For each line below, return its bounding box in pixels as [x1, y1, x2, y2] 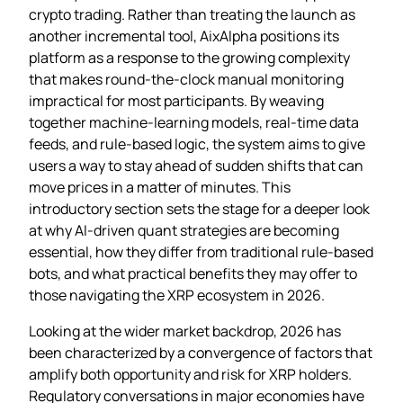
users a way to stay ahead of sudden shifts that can [29, 155, 363, 175]
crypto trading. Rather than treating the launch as [29, 4, 355, 24]
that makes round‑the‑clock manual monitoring [29, 68, 344, 89]
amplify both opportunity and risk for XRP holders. [29, 363, 352, 384]
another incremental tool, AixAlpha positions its [29, 25, 339, 46]
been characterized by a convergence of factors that [29, 342, 372, 363]
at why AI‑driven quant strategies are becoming [29, 219, 339, 240]
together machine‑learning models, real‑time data [29, 112, 359, 132]
